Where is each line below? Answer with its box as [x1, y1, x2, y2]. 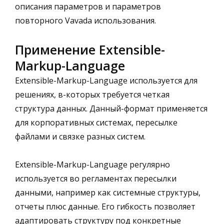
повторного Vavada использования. [15, 14, 156, 26]
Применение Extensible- [15, 40, 165, 58]
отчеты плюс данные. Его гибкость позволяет [15, 200, 195, 212]
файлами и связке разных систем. [15, 130, 145, 142]
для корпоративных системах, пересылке [15, 116, 177, 128]
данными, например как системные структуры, [15, 186, 200, 198]
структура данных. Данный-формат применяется [15, 102, 207, 114]
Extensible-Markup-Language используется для [15, 74, 197, 86]
